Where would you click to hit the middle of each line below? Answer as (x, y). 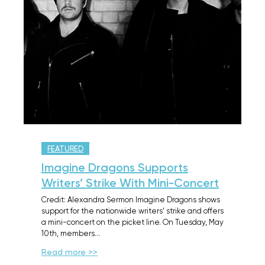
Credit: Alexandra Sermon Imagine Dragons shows (131, 200)
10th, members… (71, 234)
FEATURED (65, 149)
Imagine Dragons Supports (115, 169)
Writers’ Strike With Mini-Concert (130, 184)
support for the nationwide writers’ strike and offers (132, 211)
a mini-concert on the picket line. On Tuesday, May (132, 223)
